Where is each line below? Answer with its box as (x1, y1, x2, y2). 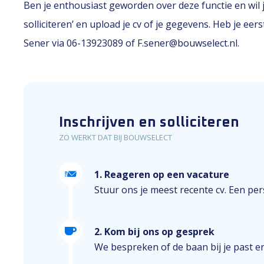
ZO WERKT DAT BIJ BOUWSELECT (59, 132, 172, 143)
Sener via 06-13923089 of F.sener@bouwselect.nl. (24, 37, 239, 49)
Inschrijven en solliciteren (59, 115, 239, 130)
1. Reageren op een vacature (94, 168, 229, 181)
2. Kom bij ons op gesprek (94, 225, 214, 238)
